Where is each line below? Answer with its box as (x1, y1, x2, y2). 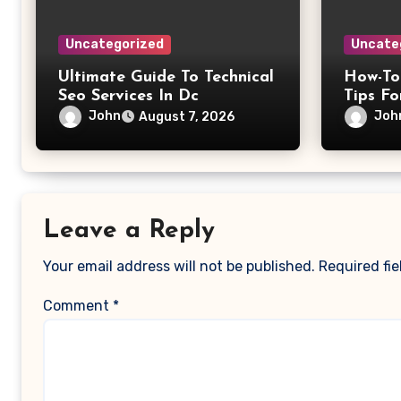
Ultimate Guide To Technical (58, 69, 274, 86)
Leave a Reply (43, 218, 215, 243)
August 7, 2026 (139, 109, 235, 124)
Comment (43, 297, 113, 314)
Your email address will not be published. (43, 258, 315, 275)
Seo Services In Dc (58, 88, 199, 105)
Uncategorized (65, 37, 164, 52)
